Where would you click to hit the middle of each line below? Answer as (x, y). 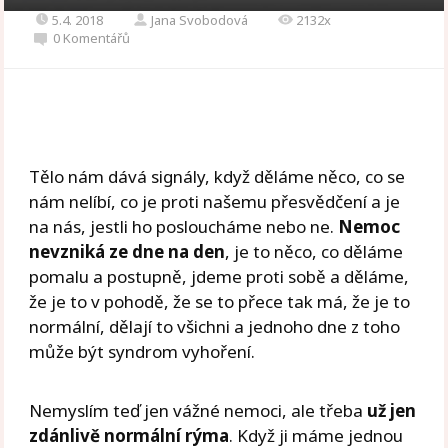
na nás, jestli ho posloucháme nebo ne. (184, 226)
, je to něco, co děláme (314, 251)
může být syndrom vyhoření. (142, 351)
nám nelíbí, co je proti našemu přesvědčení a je (215, 201)
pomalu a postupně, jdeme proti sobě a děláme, (219, 276)
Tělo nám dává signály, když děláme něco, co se (217, 176)
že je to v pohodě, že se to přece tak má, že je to (220, 301)
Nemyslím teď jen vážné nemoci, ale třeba (198, 410)
